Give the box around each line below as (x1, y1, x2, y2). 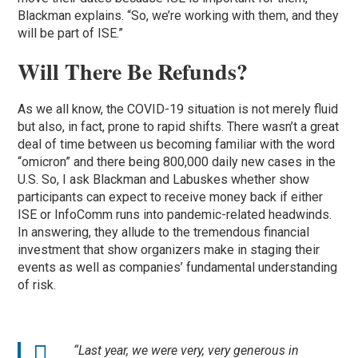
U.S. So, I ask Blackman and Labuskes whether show (18, 171, 310, 187)
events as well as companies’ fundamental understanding (18, 259, 338, 275)
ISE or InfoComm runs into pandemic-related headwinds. (18, 206, 332, 222)
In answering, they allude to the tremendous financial (18, 224, 310, 240)
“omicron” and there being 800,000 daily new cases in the (18, 153, 336, 169)
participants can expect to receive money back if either (18, 189, 324, 205)
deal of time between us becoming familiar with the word (18, 136, 336, 152)
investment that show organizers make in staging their (18, 241, 320, 257)
